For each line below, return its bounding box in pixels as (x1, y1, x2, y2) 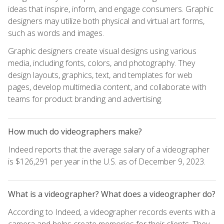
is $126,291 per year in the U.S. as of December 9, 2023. (8, 155, 205, 167)
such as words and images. (8, 27, 104, 38)
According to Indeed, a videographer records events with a (8, 206, 215, 217)
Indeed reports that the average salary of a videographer (8, 143, 209, 155)
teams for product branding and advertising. (8, 93, 162, 104)
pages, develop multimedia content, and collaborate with (8, 81, 206, 92)
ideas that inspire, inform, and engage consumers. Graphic (8, 3, 213, 14)
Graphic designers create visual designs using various (8, 45, 196, 56)
